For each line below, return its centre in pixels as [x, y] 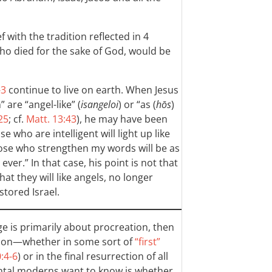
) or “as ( [137, 104]
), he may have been [122, 119]
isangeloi [100, 104]
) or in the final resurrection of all [93, 256]
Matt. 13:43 [51, 119]
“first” [148, 242]
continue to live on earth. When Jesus [92, 90]
